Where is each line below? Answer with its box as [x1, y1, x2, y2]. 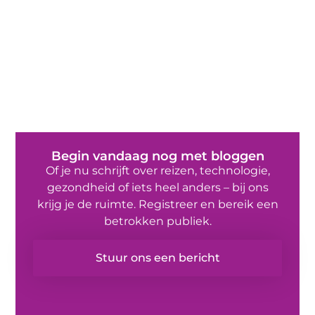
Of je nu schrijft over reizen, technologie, [45, 163, 270, 177]
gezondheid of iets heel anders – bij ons [46, 180, 269, 194]
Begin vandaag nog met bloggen [51, 148, 264, 164]
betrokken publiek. [103, 214, 212, 228]
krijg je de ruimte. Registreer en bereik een [37, 197, 278, 211]
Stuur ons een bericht [95, 251, 220, 265]
